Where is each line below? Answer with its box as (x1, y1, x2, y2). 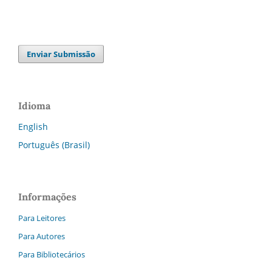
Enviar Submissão (27, 48, 96, 59)
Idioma (18, 99, 50, 112)
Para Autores (18, 230, 65, 242)
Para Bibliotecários (18, 248, 85, 260)
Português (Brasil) (18, 138, 90, 151)
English (18, 120, 48, 132)
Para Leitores (18, 212, 66, 223)
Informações (18, 190, 76, 203)
